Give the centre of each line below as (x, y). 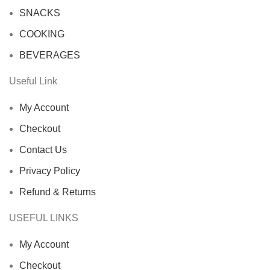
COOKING (42, 34)
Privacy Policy (50, 171)
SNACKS (40, 13)
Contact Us (43, 149)
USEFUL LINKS (44, 218)
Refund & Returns (58, 192)
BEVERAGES (50, 55)
